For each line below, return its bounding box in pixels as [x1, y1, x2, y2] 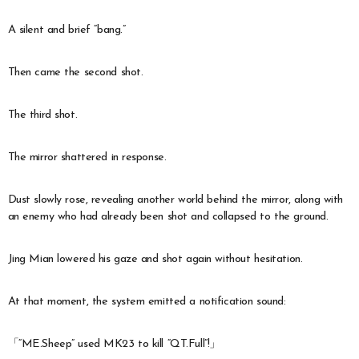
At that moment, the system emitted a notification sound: [7, 295, 286, 308]
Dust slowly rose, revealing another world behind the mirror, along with [7, 193, 343, 206]
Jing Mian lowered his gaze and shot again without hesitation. [7, 252, 303, 265]
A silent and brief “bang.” [7, 23, 126, 36]
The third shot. [7, 108, 78, 121]
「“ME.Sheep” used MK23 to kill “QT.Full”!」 [7, 337, 220, 350]
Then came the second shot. [7, 66, 143, 79]
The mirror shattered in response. [7, 151, 167, 163]
